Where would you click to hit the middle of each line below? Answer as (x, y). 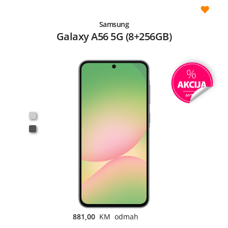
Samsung (114, 24)
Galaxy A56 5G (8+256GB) (114, 36)
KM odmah (119, 216)
